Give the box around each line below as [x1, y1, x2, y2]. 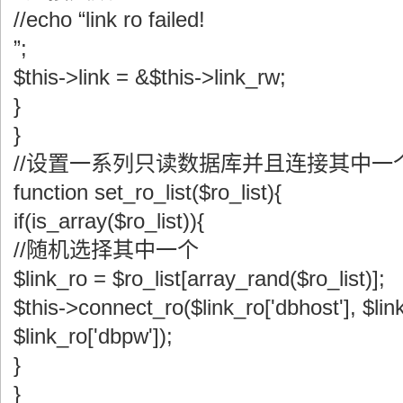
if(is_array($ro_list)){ [13, 208, 204, 233]
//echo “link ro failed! [13, 6, 205, 31]
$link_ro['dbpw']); [13, 323, 173, 348]
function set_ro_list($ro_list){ [13, 179, 282, 204]
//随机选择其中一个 [13, 237, 199, 262]
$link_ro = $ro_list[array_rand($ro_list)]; [13, 265, 385, 291]
